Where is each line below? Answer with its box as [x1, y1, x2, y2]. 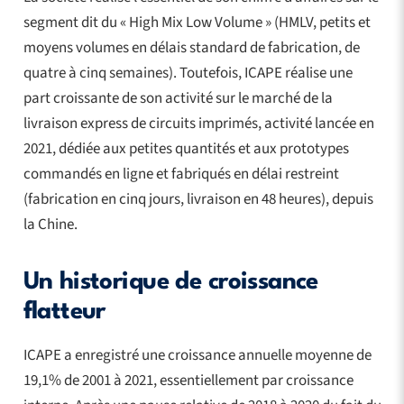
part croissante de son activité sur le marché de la [23, 87, 333, 110]
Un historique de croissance [23, 271, 318, 295]
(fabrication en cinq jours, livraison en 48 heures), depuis [23, 188, 373, 211]
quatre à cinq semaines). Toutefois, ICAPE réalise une [23, 62, 353, 85]
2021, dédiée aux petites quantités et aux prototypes [23, 138, 349, 161]
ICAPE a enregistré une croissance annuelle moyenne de [23, 344, 372, 367]
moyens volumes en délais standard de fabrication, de [23, 37, 360, 60]
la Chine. [23, 214, 78, 236]
